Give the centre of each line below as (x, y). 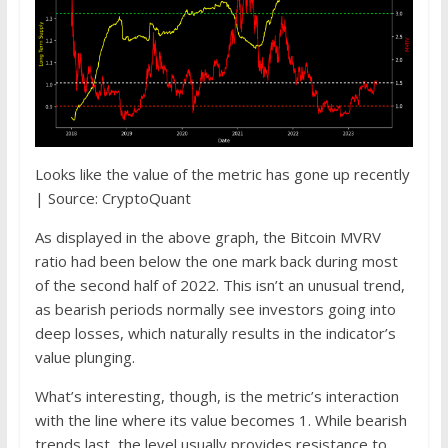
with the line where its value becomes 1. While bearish (220, 419)
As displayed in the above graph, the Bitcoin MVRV (207, 236)
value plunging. (84, 356)
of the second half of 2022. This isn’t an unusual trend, (219, 284)
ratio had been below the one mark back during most (216, 260)
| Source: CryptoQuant (112, 197)
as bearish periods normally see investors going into (215, 308)
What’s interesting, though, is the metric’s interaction (216, 395)
